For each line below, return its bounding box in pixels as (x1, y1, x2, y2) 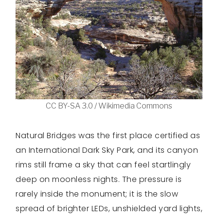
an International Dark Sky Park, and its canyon (16, 144, 198, 156)
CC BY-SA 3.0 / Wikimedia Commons (46, 101, 172, 110)
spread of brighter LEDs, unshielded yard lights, (16, 202, 202, 214)
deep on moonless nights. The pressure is (16, 173, 182, 185)
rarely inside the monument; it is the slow (16, 188, 178, 200)
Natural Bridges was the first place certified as (16, 129, 200, 141)
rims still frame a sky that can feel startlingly (16, 159, 191, 170)
